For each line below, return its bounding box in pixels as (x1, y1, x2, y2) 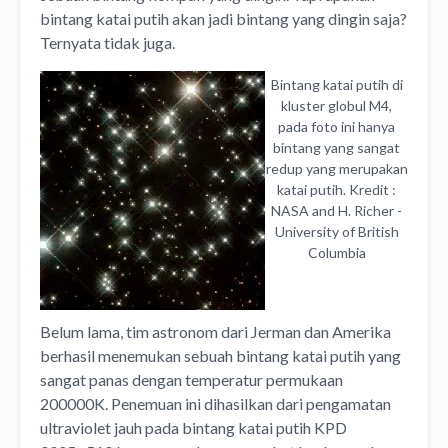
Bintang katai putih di (270, 75, 403, 93)
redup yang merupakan (265, 159, 408, 177)
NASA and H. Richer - (271, 201, 402, 219)
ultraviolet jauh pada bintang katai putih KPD (40, 417, 347, 437)
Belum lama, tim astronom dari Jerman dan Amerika (40, 321, 391, 341)
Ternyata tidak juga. (40, 32, 175, 52)
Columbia (307, 243, 366, 261)
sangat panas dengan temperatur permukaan (40, 369, 343, 389)
